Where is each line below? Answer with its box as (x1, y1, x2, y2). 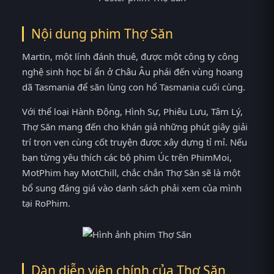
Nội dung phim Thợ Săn (31, 25, 173, 43)
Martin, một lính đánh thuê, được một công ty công (22, 50, 239, 63)
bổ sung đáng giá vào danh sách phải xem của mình (22, 181, 242, 194)
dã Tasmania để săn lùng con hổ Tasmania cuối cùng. (22, 81, 245, 94)
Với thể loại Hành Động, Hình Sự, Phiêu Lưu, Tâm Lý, (22, 105, 243, 117)
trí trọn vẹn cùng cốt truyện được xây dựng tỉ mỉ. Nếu (22, 135, 247, 148)
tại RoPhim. (22, 196, 70, 209)
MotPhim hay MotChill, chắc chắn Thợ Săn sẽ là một (22, 166, 240, 179)
